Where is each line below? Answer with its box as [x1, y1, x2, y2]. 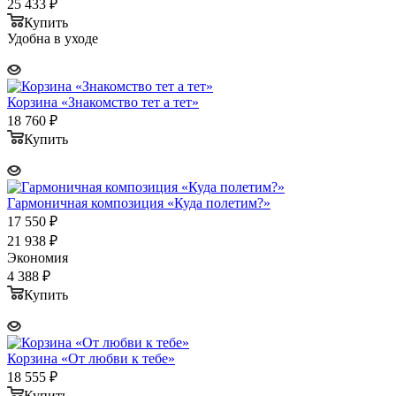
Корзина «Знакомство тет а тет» [7, 94, 199, 110]
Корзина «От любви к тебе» [7, 350, 175, 366]
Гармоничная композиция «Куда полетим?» [7, 194, 270, 210]
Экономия [7, 249, 68, 265]
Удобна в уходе [7, 30, 98, 46]
